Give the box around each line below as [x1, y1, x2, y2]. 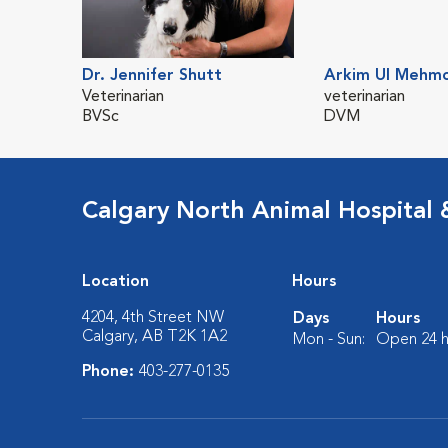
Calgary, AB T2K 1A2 [82, 329, 228, 345]
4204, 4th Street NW [82, 310, 225, 326]
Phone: [82, 364, 140, 380]
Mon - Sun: [293, 332, 366, 348]
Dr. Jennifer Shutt [82, 68, 223, 84]
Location [82, 274, 150, 290]
